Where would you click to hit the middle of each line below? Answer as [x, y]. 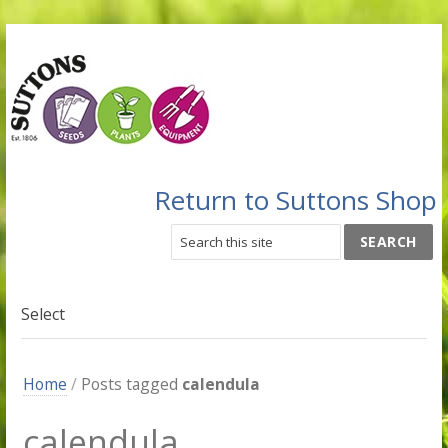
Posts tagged [132, 384]
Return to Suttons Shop [295, 200]
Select [42, 314]
